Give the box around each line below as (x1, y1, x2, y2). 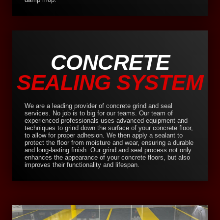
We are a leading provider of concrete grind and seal (25, 102, 172, 110)
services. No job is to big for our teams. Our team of (25, 110, 173, 117)
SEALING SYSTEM (17, 70, 203, 95)
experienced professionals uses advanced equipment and (25, 117, 188, 125)
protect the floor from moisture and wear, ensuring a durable (25, 139, 193, 147)
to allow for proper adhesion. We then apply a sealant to (25, 132, 183, 139)
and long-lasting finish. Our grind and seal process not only (25, 146, 192, 154)
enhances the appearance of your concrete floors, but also (25, 154, 190, 162)
